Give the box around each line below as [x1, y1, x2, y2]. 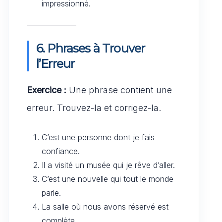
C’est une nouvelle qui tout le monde [42, 173, 173, 184]
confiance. [42, 146, 80, 156]
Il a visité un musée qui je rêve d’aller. [42, 160, 175, 170]
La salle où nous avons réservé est [42, 201, 168, 212]
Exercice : [27, 84, 66, 95]
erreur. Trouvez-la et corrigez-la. [27, 102, 161, 113]
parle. [42, 187, 61, 198]
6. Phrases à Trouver [36, 41, 145, 55]
